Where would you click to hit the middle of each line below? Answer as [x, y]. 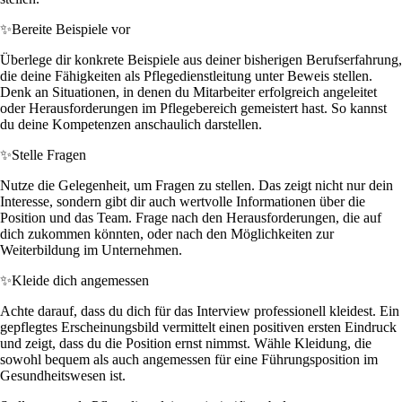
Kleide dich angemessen [80, 280]
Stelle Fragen [49, 154]
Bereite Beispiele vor [71, 29]
